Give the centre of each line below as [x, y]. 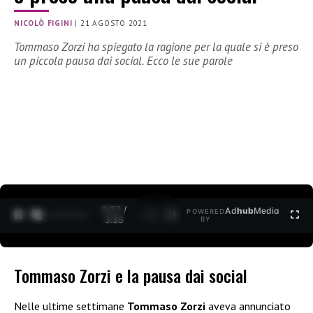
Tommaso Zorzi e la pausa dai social [131, 276]
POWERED [206, 212]
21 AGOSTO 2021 [114, 23]
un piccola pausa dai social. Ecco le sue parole [123, 61]
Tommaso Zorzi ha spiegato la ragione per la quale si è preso [156, 47]
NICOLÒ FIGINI [43, 23]
